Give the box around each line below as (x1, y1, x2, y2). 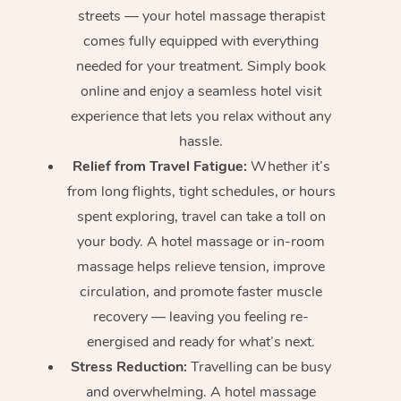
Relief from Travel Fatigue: (72, 156, 247, 176)
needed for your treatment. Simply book (76, 55, 327, 76)
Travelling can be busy (187, 356, 332, 377)
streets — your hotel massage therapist (77, 5, 325, 26)
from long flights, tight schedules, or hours (66, 181, 336, 201)
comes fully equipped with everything (83, 30, 320, 51)
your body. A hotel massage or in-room (77, 231, 326, 252)
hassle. (179, 131, 224, 151)
